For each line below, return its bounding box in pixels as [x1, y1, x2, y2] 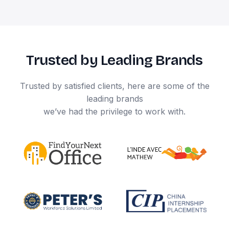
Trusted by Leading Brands [26, 51, 203, 69]
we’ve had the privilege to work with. [43, 106, 186, 117]
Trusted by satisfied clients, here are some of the [19, 80, 210, 91]
